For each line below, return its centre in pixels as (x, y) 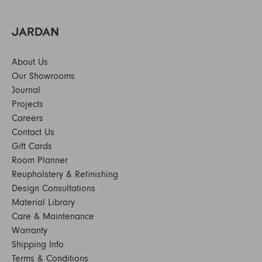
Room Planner (40, 160)
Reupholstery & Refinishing (65, 174)
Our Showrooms (43, 76)
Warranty (30, 230)
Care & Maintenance (53, 216)
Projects (27, 104)
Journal (26, 90)
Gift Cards (32, 146)
